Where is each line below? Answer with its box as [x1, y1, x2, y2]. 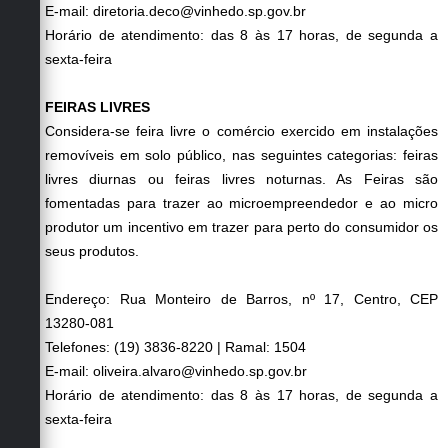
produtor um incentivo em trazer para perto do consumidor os [45, 218, 438, 235]
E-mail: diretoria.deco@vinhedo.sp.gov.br [45, 2, 306, 19]
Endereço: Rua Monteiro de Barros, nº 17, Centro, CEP [45, 290, 438, 307]
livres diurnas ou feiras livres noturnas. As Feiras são [45, 170, 438, 187]
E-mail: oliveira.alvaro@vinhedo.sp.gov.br [45, 362, 307, 379]
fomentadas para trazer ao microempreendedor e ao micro [45, 194, 438, 211]
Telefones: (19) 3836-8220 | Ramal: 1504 [45, 338, 306, 355]
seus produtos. [45, 242, 139, 259]
